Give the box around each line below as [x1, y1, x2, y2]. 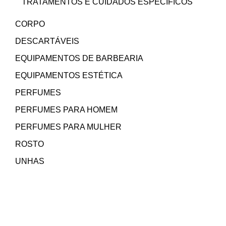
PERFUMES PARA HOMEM [15, 105, 118, 115]
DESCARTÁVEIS [15, 37, 80, 46]
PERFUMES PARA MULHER [15, 123, 122, 132]
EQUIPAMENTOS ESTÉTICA [15, 71, 123, 80]
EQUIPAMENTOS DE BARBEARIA [15, 54, 144, 63]
